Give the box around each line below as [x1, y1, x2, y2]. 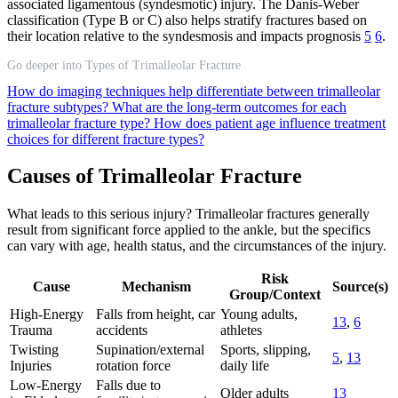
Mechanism [122, 279, 191, 295]
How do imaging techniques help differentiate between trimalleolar [7, 83, 380, 99]
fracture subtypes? [7, 99, 112, 115]
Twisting [10, 342, 59, 358]
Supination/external [96, 342, 204, 358]
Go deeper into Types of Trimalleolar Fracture [7, 58, 241, 72]
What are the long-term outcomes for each [112, 99, 346, 115]
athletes [220, 322, 262, 338]
